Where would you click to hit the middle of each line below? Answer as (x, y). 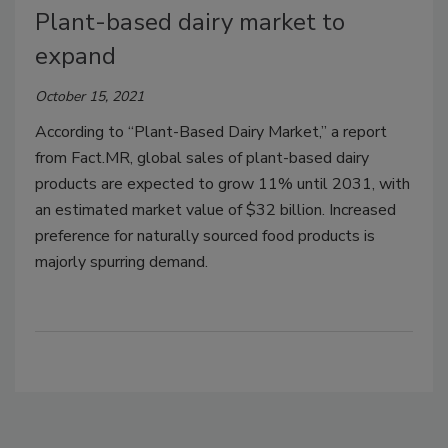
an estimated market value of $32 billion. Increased (215, 210)
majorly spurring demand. (121, 262)
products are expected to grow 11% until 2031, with (222, 184)
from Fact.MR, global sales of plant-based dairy (202, 158)
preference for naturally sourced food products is (205, 236)
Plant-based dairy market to (190, 22)
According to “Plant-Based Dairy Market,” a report (211, 132)
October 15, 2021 (89, 97)
